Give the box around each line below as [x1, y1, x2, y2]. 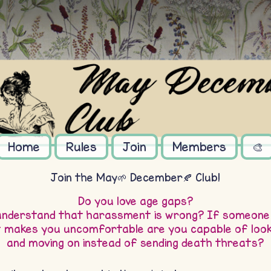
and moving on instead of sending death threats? [7, 236, 264, 250]
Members [172, 139, 226, 154]
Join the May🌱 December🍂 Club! [51, 171, 220, 184]
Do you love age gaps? [77, 194, 194, 208]
